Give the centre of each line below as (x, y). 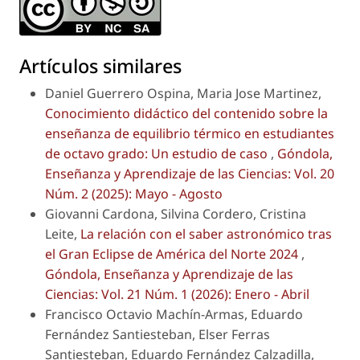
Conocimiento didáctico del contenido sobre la (186, 114)
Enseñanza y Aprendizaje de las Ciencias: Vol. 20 (190, 174)
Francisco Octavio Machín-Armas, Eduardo (174, 315)
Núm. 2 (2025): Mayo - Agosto (134, 194)
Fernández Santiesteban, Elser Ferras (157, 335)
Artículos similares (100, 66)
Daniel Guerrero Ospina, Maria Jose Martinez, (183, 94)
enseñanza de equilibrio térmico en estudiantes (190, 134)
